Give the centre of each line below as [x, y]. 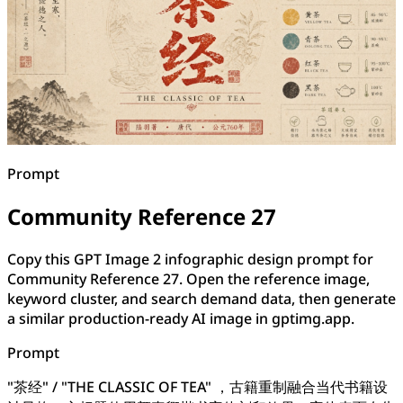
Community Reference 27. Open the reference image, [188, 278]
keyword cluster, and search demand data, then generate [201, 298]
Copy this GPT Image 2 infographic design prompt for [190, 259]
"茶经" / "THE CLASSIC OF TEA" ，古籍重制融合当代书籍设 [197, 386]
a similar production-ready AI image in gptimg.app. [181, 318]
